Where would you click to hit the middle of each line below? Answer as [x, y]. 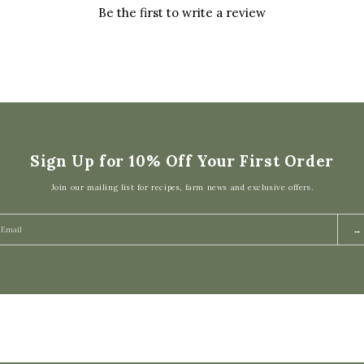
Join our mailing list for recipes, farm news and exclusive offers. [182, 188]
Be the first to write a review [182, 13]
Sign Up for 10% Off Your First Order [182, 161]
